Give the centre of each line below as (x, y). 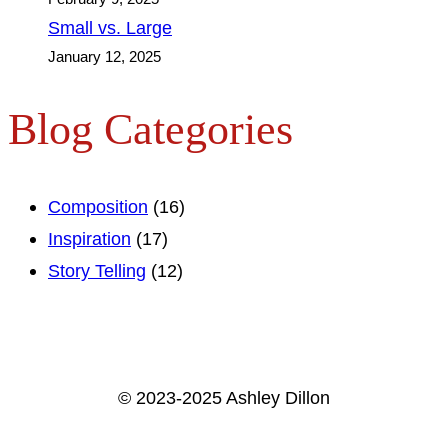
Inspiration (89, 238)
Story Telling (97, 270)
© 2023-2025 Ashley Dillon (224, 398)
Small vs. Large (110, 27)
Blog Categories (150, 130)
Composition (98, 206)
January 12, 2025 (104, 56)
